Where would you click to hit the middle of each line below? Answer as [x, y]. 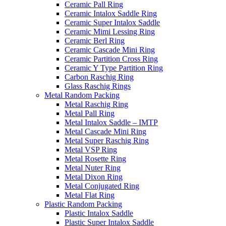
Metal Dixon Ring [94, 177]
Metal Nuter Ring [93, 168]
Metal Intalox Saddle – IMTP [111, 122]
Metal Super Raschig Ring [107, 140]
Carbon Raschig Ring [99, 77]
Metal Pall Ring [90, 113]
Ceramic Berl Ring [95, 41]
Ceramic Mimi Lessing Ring [110, 32]
